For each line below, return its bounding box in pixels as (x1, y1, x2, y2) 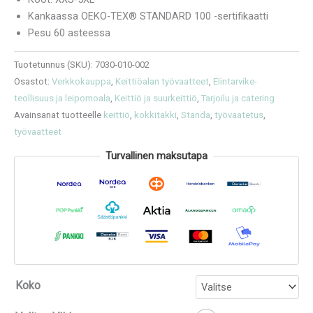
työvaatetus (214, 109, 263, 120)
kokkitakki (134, 109, 177, 120)
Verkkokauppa (52, 75, 111, 87)
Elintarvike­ (213, 75, 257, 87)
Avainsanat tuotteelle (14, 109, 103, 120)
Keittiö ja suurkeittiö (115, 92, 197, 103)
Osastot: (14, 75, 52, 87)
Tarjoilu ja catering (201, 92, 275, 103)
